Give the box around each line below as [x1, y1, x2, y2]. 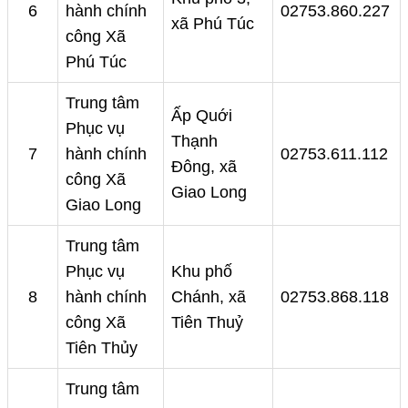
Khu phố [171, 261, 232, 280]
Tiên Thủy [66, 338, 138, 357]
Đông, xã [171, 157, 237, 176]
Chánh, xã [171, 287, 246, 306]
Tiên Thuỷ [171, 312, 243, 331]
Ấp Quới [171, 106, 232, 125]
